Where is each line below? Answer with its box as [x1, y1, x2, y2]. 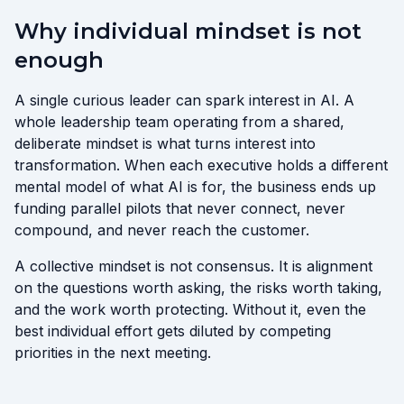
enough [14, 47, 104, 73]
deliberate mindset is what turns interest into [14, 134, 316, 152]
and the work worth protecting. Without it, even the [14, 300, 366, 318]
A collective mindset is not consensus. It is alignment [14, 257, 372, 275]
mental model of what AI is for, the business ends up [14, 178, 376, 196]
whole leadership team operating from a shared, [14, 113, 344, 131]
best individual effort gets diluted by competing [14, 322, 331, 340]
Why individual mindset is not [14, 18, 362, 44]
